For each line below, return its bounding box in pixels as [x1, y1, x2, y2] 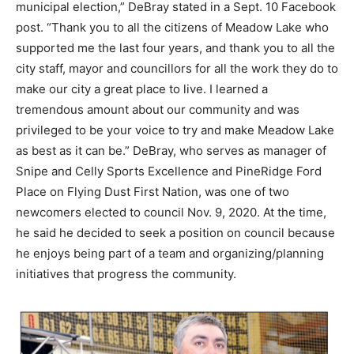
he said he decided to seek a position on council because [16, 225, 335, 241]
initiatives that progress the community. [16, 266, 236, 282]
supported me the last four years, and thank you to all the [16, 40, 335, 56]
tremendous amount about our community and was [16, 102, 299, 118]
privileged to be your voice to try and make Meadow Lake [16, 122, 334, 138]
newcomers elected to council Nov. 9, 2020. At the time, [16, 205, 326, 220]
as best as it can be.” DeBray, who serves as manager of [16, 143, 326, 159]
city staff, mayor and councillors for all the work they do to [16, 61, 338, 77]
